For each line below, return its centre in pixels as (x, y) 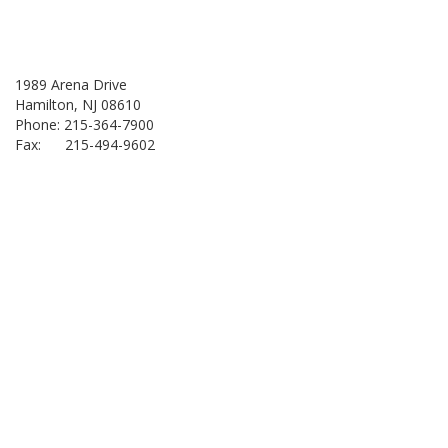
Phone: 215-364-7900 (84, 124)
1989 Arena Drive (71, 84)
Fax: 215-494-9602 (85, 144)
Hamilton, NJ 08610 (78, 104)
